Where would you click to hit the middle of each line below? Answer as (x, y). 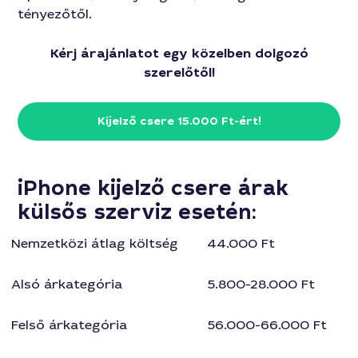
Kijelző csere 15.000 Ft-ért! (179, 121)
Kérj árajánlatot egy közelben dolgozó (179, 53)
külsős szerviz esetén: (141, 212)
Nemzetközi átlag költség (95, 243)
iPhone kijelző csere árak (153, 188)
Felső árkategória (70, 324)
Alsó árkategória (67, 284)
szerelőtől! (179, 72)
